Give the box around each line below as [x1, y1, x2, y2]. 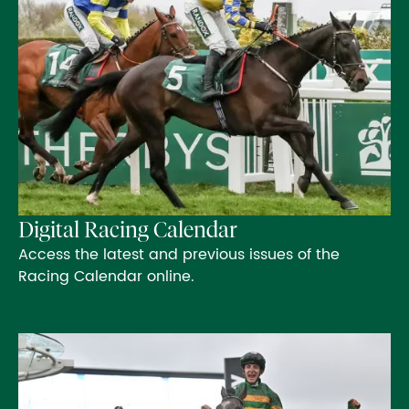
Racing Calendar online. [18, 264, 194, 288]
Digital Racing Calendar [18, 216, 237, 242]
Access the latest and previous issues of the [18, 242, 340, 267]
